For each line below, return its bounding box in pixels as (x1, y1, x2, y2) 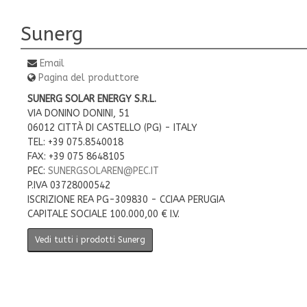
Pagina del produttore (38, 72, 139, 84)
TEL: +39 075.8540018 (27, 136, 123, 148)
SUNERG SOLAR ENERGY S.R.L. (27, 93, 156, 105)
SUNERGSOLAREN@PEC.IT (48, 165, 159, 177)
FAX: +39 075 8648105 (27, 151, 125, 162)
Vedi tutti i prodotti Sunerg (35, 235, 145, 245)
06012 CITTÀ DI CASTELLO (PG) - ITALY (27, 122, 197, 134)
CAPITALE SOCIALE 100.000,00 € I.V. (27, 208, 180, 220)
